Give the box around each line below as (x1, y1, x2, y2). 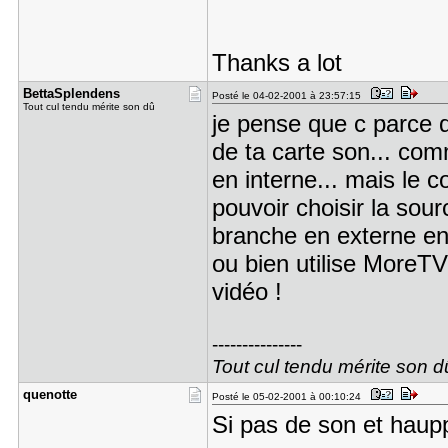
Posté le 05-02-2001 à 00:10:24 (211, 391, 367, 402)
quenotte (22, 387, 77, 402)
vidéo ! (211, 278, 282, 305)
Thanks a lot (211, 49, 342, 76)
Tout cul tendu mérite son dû (22, 101, 155, 112)
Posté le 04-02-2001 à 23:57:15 (211, 90, 367, 101)
